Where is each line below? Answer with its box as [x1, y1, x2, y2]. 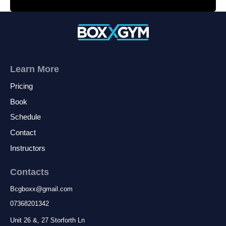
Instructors [10, 144, 45, 152]
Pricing [10, 82, 33, 90]
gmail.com [42, 185, 73, 193]
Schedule [10, 113, 41, 122]
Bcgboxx [10, 185, 36, 193]
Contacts [10, 166, 49, 177]
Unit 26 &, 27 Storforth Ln [10, 216, 85, 224]
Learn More [10, 64, 59, 75]
